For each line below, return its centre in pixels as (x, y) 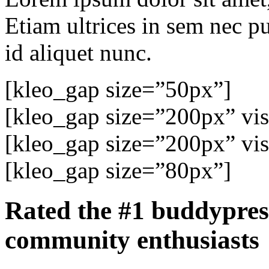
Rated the (62, 210)
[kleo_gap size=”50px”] (118, 89)
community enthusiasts (132, 240)
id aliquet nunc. (78, 53)
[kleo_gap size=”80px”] (118, 171)
